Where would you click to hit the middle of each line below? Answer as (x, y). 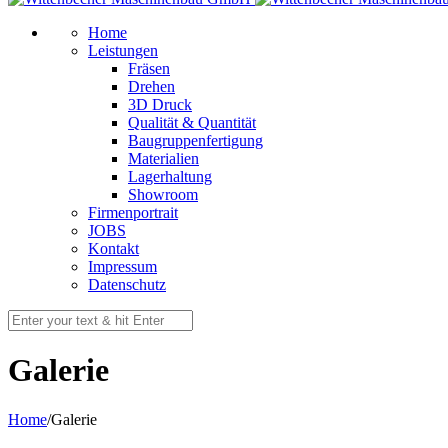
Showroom (163, 194)
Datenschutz (127, 284)
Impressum (122, 266)
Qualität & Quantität (192, 122)
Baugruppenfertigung (195, 140)
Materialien (163, 158)
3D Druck (160, 104)
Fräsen (149, 68)
